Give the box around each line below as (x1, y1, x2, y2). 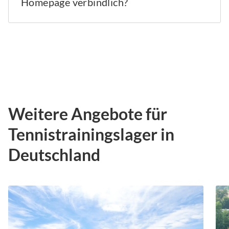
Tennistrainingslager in (8, 124, 174, 145)
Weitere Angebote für (8, 104, 167, 124)
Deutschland (8, 145, 100, 165)
